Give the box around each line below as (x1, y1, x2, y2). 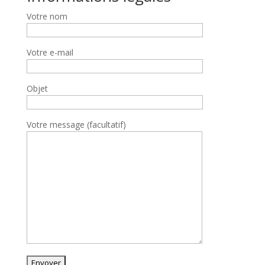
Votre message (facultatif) (26, 118, 126, 130)
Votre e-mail (26, 46, 73, 58)
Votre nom (26, 10, 67, 22)
